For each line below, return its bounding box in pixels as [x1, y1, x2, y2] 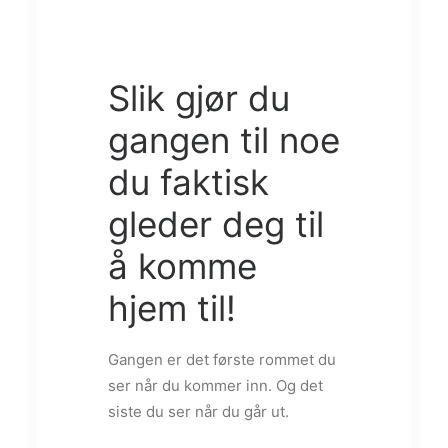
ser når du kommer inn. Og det [108, 375, 323, 395]
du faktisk [108, 160, 269, 203]
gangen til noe [108, 118, 340, 161]
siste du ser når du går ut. [108, 401, 293, 421]
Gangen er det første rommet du [108, 349, 336, 369]
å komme [108, 244, 257, 287]
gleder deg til [108, 202, 324, 245]
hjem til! [108, 286, 236, 329]
